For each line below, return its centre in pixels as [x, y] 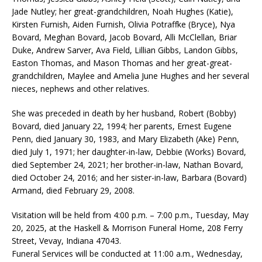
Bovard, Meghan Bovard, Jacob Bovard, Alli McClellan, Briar [124, 37]
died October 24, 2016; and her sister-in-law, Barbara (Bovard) [129, 178]
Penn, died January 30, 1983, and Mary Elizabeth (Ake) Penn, [125, 139]
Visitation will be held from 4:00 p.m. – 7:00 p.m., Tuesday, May [130, 215]
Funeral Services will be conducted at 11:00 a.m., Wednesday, [127, 254]
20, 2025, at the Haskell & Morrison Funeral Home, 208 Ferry [127, 228]
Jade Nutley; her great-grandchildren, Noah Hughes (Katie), [123, 12]
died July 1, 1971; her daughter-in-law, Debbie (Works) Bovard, [129, 152]
